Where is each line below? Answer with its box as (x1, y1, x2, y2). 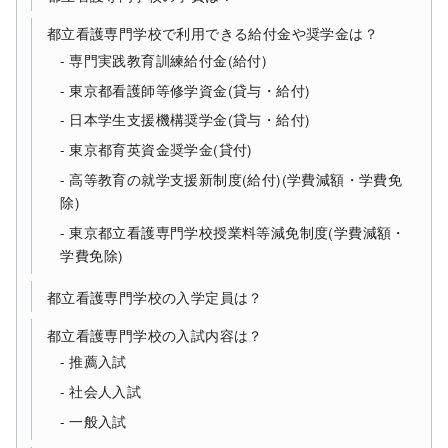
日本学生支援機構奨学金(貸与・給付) (69, 109, 311, 130)
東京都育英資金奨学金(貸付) (69, 139, 253, 160)
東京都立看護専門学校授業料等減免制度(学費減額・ (69, 221, 406, 242)
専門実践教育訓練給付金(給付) (69, 49, 268, 70)
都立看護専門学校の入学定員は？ (46, 285, 263, 307)
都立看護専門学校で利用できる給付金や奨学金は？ (46, 22, 378, 44)
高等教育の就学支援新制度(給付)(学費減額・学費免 (69, 169, 403, 190)
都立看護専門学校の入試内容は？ (46, 324, 263, 345)
